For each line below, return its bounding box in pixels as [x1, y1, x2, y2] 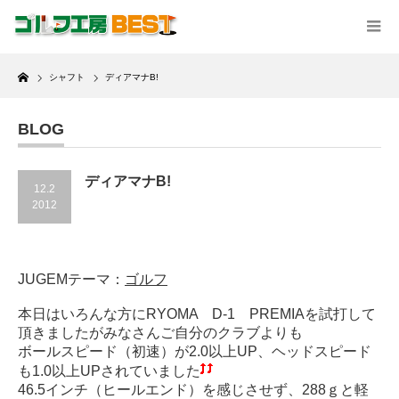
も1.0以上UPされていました [18, 363, 200, 379]
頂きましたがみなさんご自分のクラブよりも [18, 325, 303, 340]
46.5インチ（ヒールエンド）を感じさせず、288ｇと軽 [18, 382, 369, 397]
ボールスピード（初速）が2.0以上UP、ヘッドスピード [18, 344, 371, 359]
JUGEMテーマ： [18, 272, 125, 287]
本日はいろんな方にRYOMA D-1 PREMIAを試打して [18, 306, 376, 322]
